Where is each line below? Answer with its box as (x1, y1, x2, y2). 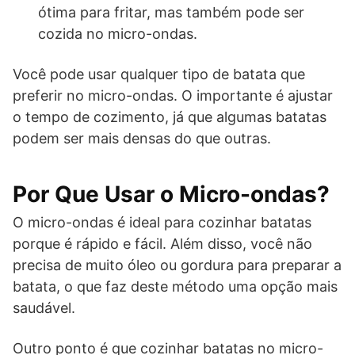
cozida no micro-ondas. (38, 25, 197, 43)
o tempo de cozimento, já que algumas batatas (13, 109, 326, 126)
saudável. (13, 300, 75, 317)
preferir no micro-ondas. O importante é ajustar (13, 87, 333, 105)
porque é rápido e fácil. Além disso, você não (13, 235, 312, 253)
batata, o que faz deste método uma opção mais (13, 278, 338, 296)
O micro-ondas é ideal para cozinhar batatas (13, 214, 311, 231)
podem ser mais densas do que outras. (13, 130, 271, 147)
